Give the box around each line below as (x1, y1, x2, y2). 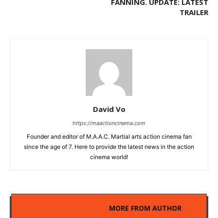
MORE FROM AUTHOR (109, 203, 182, 213)
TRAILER (180, 7, 208, 17)
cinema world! (90, 153, 128, 161)
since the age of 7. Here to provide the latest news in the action (24, 143, 194, 150)
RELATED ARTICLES (36, 203, 101, 213)
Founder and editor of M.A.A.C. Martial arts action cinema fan (26, 132, 192, 140)
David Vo (92, 104, 126, 114)
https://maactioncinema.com (73, 119, 145, 127)
